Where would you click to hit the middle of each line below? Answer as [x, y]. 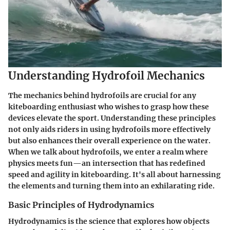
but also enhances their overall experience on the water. [109, 140]
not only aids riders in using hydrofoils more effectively [109, 129]
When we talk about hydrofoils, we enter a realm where [108, 152]
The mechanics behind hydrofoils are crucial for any [102, 95]
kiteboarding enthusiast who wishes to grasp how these [109, 107]
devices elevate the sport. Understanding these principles [112, 118]
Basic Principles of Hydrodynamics [81, 205]
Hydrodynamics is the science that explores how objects [109, 221]
